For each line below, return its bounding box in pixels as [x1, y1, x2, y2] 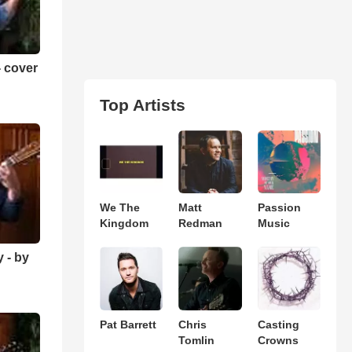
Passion [257, 201, 301, 214]
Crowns [257, 333, 299, 346]
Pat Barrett [99, 317, 156, 331]
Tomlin [178, 333, 215, 346]
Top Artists [99, 96, 185, 114]
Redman [178, 217, 223, 230]
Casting [257, 317, 299, 331]
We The [99, 201, 140, 214]
